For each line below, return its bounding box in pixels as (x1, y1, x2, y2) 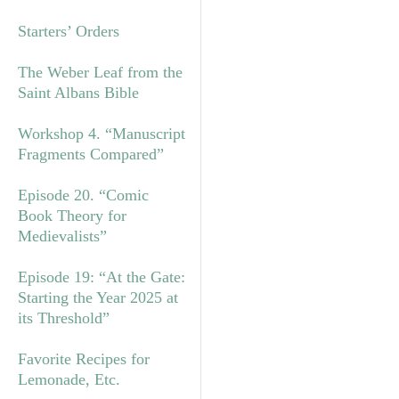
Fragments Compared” (18, 144, 164, 163)
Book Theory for (18, 206, 126, 224)
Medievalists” (18, 226, 107, 245)
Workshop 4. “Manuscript (18, 124, 185, 142)
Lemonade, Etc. (18, 370, 120, 388)
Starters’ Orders (18, 21, 119, 40)
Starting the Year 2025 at (18, 288, 178, 306)
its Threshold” (18, 308, 110, 327)
